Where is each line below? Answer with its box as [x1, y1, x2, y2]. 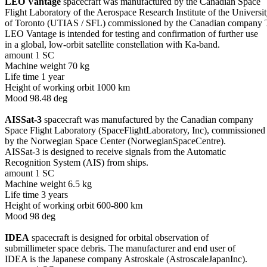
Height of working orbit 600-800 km [5, 200, 142, 210]
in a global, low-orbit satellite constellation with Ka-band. [5, 39, 220, 49]
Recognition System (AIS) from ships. [5, 157, 148, 167]
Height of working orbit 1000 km [5, 82, 130, 92]
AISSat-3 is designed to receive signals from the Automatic [5, 146, 226, 157]
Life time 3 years [5, 189, 68, 200]
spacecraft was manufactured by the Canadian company [42, 114, 253, 125]
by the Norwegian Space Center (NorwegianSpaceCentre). [5, 135, 226, 146]
